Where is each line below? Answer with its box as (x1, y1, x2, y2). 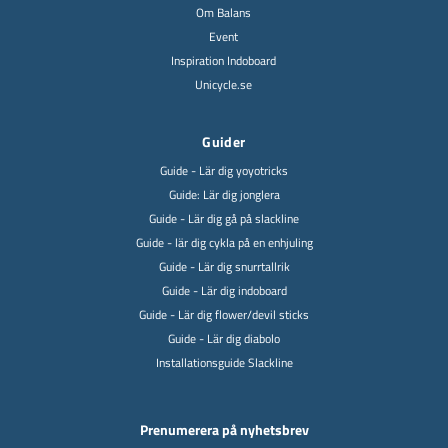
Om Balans (196, 3, 252, 22)
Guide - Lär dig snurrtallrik (158, 257, 290, 276)
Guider (202, 131, 246, 152)
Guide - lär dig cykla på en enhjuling (135, 233, 313, 252)
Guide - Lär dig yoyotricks (160, 161, 288, 180)
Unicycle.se (195, 75, 253, 94)
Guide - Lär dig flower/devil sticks (139, 305, 309, 324)
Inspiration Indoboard (171, 51, 277, 70)
